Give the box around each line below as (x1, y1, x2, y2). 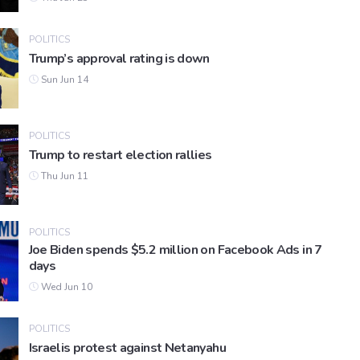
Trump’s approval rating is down (28, 50, 210, 68)
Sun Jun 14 (38, 73, 88, 87)
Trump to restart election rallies (28, 146, 212, 165)
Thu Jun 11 (38, 170, 88, 183)
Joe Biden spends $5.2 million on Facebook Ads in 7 (28, 241, 322, 260)
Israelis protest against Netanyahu (28, 339, 226, 358)
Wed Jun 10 (38, 280, 92, 294)
